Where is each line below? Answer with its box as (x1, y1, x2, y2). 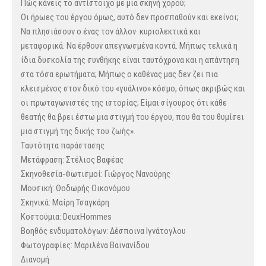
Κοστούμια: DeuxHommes (21, 211, 112, 223)
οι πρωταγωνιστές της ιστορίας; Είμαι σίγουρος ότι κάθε (21, 97, 227, 109)
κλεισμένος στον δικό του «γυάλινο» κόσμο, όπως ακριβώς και (21, 83, 245, 94)
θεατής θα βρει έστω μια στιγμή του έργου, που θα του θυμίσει (21, 112, 244, 123)
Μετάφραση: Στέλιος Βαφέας (21, 154, 123, 166)
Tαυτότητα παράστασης (21, 140, 104, 151)
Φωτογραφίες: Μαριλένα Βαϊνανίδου (21, 240, 150, 251)
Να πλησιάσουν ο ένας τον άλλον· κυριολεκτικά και (21, 26, 201, 37)
